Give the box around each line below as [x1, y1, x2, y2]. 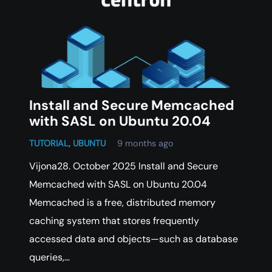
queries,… [29, 250, 70, 263]
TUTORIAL [29, 137, 69, 149]
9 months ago [117, 137, 174, 149]
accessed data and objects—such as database [29, 232, 238, 245]
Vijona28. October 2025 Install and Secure [29, 159, 218, 172]
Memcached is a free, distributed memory [29, 195, 216, 209]
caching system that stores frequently [29, 214, 199, 227]
